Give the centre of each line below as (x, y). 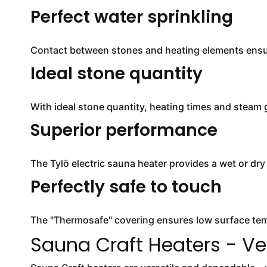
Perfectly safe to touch (126, 187)
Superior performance (124, 130)
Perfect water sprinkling (131, 17)
